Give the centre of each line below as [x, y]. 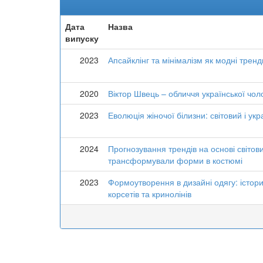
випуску [82, 38]
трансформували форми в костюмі [175, 160]
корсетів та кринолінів [150, 194]
